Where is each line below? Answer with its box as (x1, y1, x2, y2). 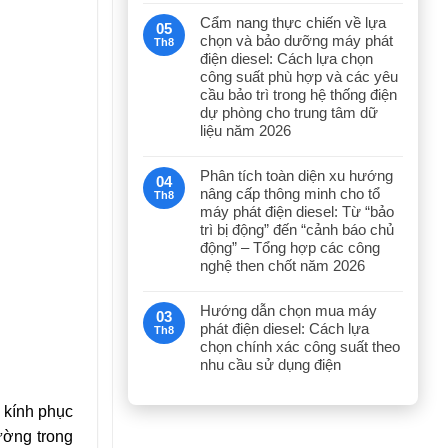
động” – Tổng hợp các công (200, 239, 380, 256)
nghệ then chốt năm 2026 (200, 257, 365, 274)
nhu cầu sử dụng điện (200, 356, 341, 373)
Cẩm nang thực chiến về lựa (200, 14, 386, 31)
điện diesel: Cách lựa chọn (200, 50, 373, 67)
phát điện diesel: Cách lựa (200, 320, 369, 337)
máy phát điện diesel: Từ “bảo (200, 203, 394, 220)
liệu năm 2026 (200, 122, 291, 139)
